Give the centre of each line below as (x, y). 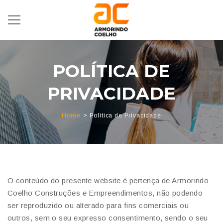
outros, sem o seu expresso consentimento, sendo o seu (108, 218)
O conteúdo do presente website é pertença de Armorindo (108, 180)
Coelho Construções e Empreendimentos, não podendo (105, 193)
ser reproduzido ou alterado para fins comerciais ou (98, 205)
